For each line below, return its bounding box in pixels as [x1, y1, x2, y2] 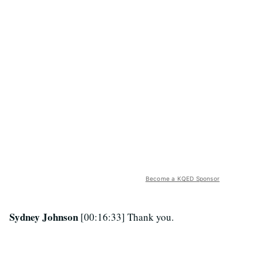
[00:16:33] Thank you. [80, 210, 174, 224]
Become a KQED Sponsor [145, 175, 220, 183]
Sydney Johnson [9, 210, 80, 225]
